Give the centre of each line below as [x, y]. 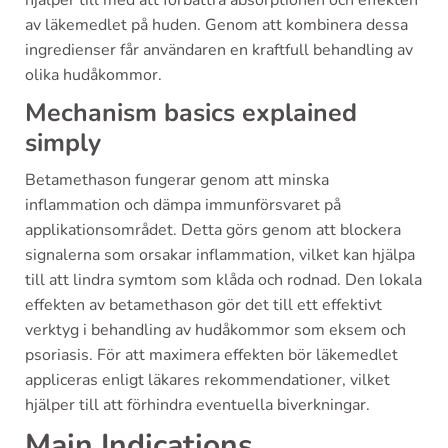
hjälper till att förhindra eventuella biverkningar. [197, 405]
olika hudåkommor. [93, 75]
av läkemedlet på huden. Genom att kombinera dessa [216, 25]
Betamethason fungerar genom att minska [177, 180]
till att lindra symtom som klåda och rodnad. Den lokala [223, 280]
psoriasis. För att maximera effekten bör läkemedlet [211, 355]
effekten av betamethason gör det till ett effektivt [203, 305]
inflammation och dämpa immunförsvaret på [183, 205]
